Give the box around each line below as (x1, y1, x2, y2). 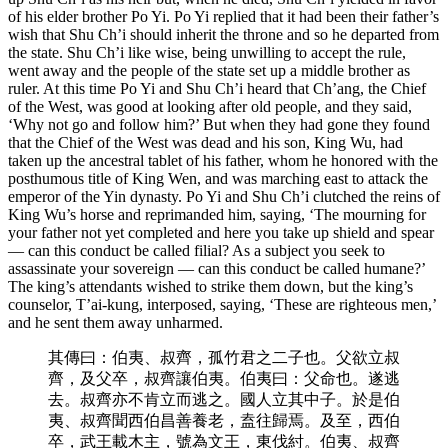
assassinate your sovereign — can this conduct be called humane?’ (8, 259, 425, 277)
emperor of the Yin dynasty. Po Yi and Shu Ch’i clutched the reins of (8, 187, 440, 205)
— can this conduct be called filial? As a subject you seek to (8, 241, 385, 259)
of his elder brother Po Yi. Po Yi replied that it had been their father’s (8, 7, 439, 25)
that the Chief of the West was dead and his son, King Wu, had (8, 133, 403, 151)
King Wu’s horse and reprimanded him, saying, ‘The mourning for (8, 205, 426, 223)
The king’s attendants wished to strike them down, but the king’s (8, 277, 413, 295)
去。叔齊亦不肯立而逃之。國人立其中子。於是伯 (48, 390, 400, 408)
